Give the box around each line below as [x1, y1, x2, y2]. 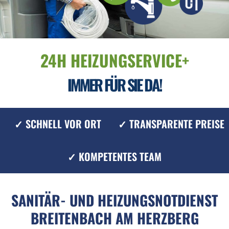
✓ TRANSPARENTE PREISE [118, 116, 225, 132]
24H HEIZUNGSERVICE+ [40, 48, 189, 72]
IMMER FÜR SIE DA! [67, 73, 162, 96]
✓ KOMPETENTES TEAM [67, 149, 162, 165]
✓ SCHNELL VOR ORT [14, 116, 101, 132]
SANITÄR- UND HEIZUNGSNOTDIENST [11, 189, 218, 211]
